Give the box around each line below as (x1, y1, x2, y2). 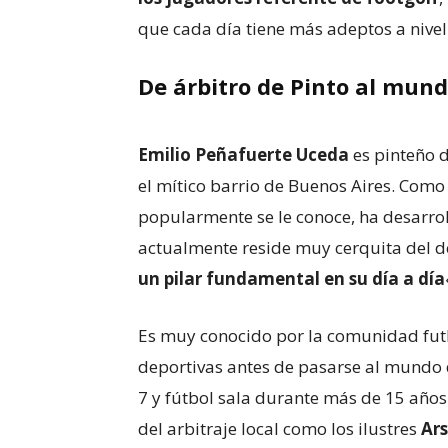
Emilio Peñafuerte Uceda (138, 143, 349, 166)
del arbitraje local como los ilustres (138, 417, 421, 440)
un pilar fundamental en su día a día (138, 267, 445, 290)
